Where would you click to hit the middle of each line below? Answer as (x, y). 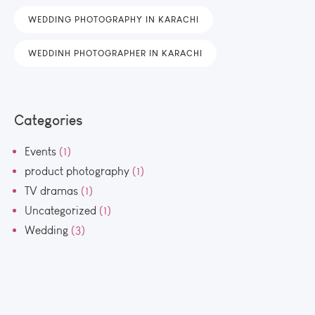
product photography (77, 172)
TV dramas (51, 191)
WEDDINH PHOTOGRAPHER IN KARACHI (115, 53)
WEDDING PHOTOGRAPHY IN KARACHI (114, 20)
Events (40, 152)
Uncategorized (60, 211)
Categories (49, 120)
